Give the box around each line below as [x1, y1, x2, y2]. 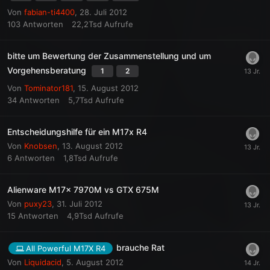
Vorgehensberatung [7, 65, 89, 75]
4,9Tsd [67, 211, 92, 221]
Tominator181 [24, 83, 73, 93]
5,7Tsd [68, 95, 93, 105]
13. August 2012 [62, 141, 123, 151]
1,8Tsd [63, 153, 87, 163]
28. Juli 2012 [80, 7, 127, 17]
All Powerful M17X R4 [26, 243, 105, 254]
